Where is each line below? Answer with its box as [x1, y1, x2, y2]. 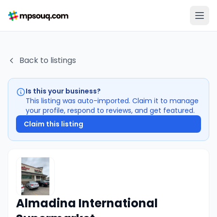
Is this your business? [26, 86, 101, 96]
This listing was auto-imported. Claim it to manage [26, 96, 199, 106]
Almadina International [16, 195, 158, 211]
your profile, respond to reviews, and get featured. [26, 106, 195, 115]
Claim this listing [24, 119, 83, 129]
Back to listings [19, 55, 76, 66]
